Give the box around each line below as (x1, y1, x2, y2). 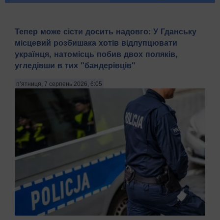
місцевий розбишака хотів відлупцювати (15, 37, 177, 49)
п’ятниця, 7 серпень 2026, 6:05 (16, 81, 102, 88)
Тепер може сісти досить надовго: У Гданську (15, 26, 196, 37)
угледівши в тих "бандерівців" (15, 59, 136, 71)
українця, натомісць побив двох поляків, (15, 48, 178, 60)
